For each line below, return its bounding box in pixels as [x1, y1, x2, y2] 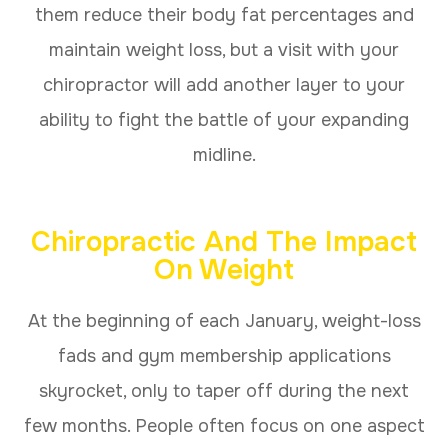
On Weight [154, 251, 294, 288]
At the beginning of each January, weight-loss [27, 309, 421, 332]
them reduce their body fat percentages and [34, 3, 414, 26]
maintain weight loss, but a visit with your [49, 38, 399, 61]
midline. [192, 143, 256, 166]
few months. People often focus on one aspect [23, 414, 425, 437]
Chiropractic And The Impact [31, 223, 417, 260]
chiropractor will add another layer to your [43, 73, 405, 96]
